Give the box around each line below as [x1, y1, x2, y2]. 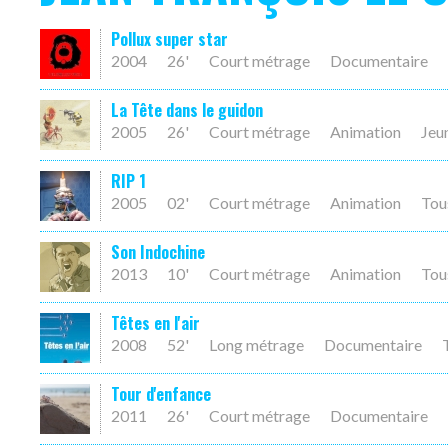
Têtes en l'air [111, 311, 200, 335]
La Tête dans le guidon [111, 98, 263, 122]
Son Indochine [111, 240, 205, 264]
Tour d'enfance [111, 382, 211, 406]
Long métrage [209, 335, 304, 354]
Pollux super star [111, 27, 228, 51]
